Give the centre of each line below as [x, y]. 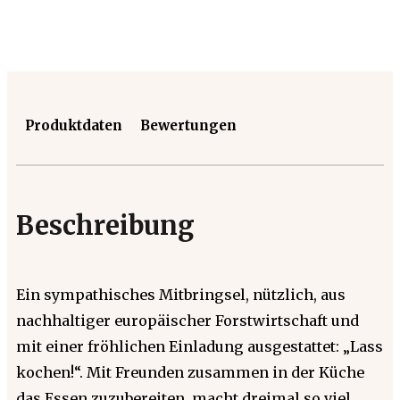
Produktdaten [74, 125]
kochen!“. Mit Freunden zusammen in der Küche [190, 372]
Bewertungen [188, 125]
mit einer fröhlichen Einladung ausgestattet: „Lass [200, 346]
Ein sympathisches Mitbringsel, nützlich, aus [181, 294]
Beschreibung [105, 225]
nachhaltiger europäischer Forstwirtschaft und [187, 320]
